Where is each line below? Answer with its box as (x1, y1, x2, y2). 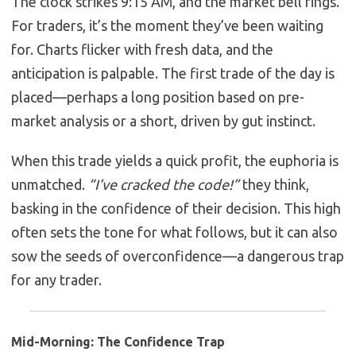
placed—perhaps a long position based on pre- (11, 89, 304, 106)
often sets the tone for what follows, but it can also (11, 224, 338, 241)
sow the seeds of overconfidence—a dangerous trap (11, 248, 344, 265)
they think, (239, 176, 309, 193)
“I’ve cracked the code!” (88, 176, 239, 193)
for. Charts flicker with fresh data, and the (11, 41, 273, 58)
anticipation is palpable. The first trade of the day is (11, 65, 335, 82)
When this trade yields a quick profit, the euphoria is (11, 153, 339, 169)
